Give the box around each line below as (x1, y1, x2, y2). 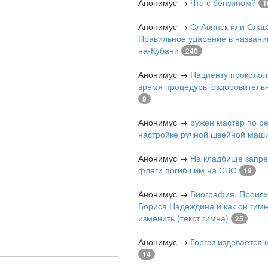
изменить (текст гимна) (138, 212, 229, 224)
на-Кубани (138, 44, 179, 56)
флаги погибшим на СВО (138, 164, 237, 176)
